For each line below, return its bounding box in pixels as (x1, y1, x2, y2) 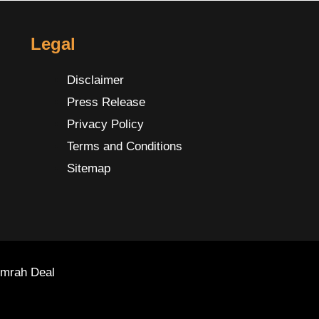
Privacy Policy (66, 117, 144, 131)
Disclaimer (66, 73, 124, 87)
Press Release (66, 95, 145, 109)
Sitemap (66, 161, 110, 175)
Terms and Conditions (66, 139, 182, 153)
